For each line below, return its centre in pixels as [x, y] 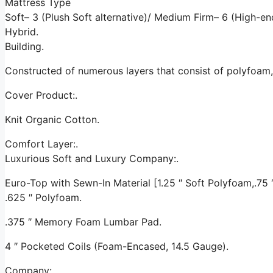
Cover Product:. [41, 95]
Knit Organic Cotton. [52, 119]
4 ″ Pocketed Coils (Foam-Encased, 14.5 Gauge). [117, 246]
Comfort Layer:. [41, 144]
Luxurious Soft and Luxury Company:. [92, 158]
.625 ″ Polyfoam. [43, 197]
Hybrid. [22, 31]
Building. [24, 46]
